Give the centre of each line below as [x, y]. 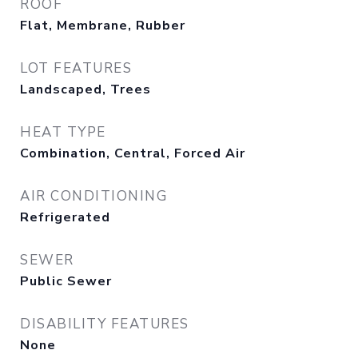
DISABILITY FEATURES [105, 324]
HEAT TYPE [63, 132]
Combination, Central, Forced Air [133, 153]
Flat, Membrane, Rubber [103, 26]
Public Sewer [66, 281]
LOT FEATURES [76, 68]
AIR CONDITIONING [93, 196]
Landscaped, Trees [86, 89]
